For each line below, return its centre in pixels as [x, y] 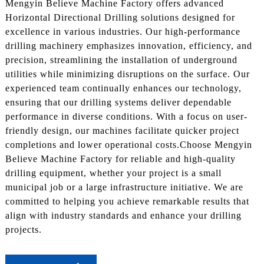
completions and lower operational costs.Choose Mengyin [128, 145]
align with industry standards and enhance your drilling [123, 216]
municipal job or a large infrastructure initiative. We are [124, 187]
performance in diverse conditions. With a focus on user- [126, 117]
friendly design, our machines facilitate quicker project [122, 131]
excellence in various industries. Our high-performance [123, 32]
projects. [23, 230]
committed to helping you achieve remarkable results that [127, 202]
